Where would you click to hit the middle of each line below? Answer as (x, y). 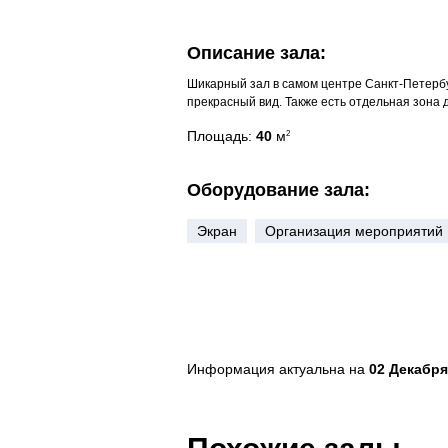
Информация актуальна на (278, 369)
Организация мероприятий (354, 231)
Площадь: (221, 136)
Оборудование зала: (278, 190)
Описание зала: (256, 53)
